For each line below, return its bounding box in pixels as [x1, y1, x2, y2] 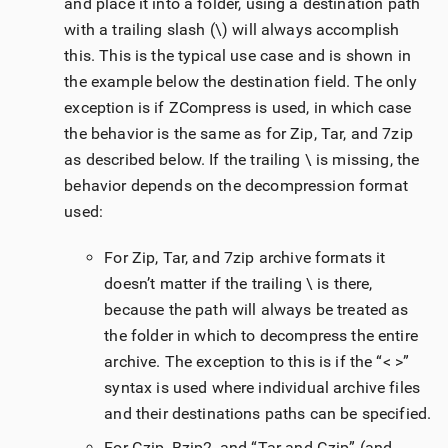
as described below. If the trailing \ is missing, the [64, 150, 420, 170]
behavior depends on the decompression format [64, 176, 408, 196]
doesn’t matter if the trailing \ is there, [104, 274, 373, 294]
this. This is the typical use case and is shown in [64, 46, 411, 66]
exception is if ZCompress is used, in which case [64, 98, 412, 118]
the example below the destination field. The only [64, 72, 417, 92]
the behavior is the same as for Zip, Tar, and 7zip [64, 124, 413, 144]
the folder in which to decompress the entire [104, 326, 418, 346]
